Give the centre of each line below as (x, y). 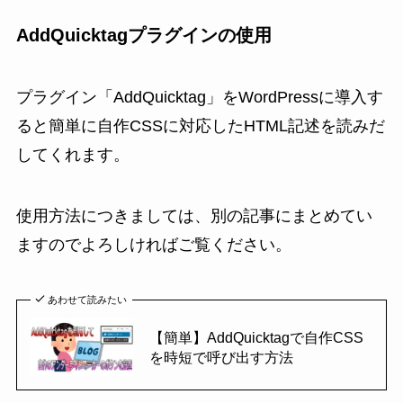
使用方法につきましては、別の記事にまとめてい (194, 216)
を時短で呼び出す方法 (221, 357)
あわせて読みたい (88, 299)
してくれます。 (72, 155)
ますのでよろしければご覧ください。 (153, 245)
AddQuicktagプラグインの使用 (143, 35)
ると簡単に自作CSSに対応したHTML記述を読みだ (200, 126)
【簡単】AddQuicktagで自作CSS (256, 337)
